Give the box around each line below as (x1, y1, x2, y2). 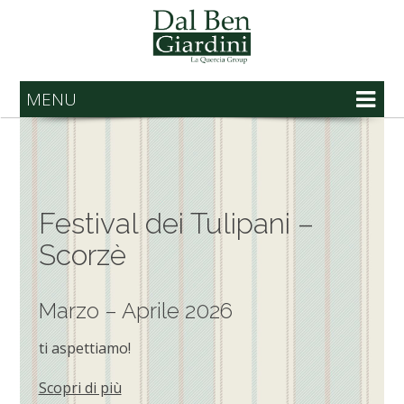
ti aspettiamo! (38, 337, 131, 358)
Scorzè (38, 237, 126, 271)
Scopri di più (38, 377, 122, 398)
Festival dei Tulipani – (38, 206, 314, 240)
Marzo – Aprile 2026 (38, 297, 233, 324)
